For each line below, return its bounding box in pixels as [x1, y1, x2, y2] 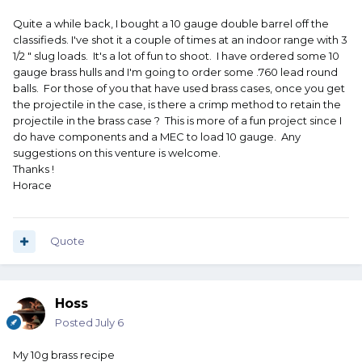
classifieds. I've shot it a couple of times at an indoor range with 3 [13, 33, 347, 47]
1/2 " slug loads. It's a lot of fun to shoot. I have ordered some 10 [13, 49, 339, 63]
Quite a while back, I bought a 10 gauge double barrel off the [13, 17, 329, 31]
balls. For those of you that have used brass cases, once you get [13, 82, 345, 95]
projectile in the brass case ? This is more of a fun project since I [13, 114, 342, 128]
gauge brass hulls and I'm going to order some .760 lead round [13, 65, 338, 79]
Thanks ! [13, 162, 54, 176]
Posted [55, 316, 95, 330]
